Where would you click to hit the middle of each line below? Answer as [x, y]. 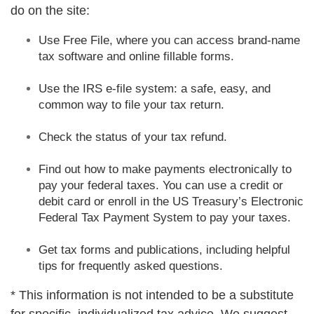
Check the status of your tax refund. [133, 137]
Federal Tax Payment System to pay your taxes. [165, 218]
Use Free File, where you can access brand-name [169, 40]
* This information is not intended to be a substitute [152, 295]
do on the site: [50, 11]
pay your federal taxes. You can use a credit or [161, 185]
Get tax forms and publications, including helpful [164, 250]
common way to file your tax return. [131, 105]
